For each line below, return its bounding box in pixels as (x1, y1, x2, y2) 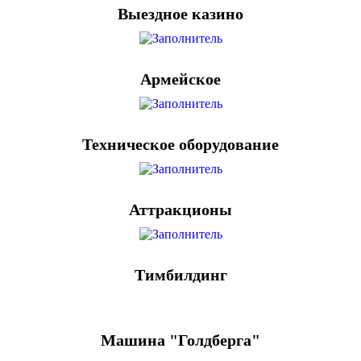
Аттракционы (129, 201, 232, 218)
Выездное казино (118, 5, 243, 23)
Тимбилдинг (134, 266, 227, 284)
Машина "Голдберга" (101, 331, 260, 349)
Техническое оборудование (82, 135, 279, 153)
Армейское (140, 70, 221, 88)
